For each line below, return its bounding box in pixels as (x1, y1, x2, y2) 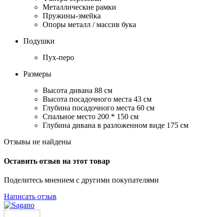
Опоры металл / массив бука (43, 20, 136, 29)
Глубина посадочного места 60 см (43, 104, 155, 112)
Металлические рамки (43, 3, 116, 12)
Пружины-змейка (43, 12, 101, 20)
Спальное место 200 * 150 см (43, 112, 139, 121)
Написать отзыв (4, 192, 57, 201)
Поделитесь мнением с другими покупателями (4, 175, 159, 184)
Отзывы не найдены (4, 138, 71, 146)
